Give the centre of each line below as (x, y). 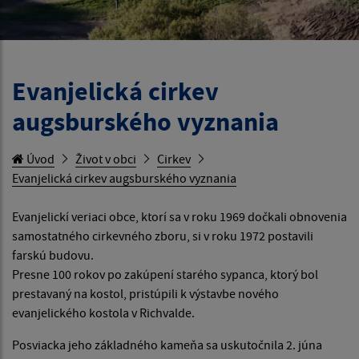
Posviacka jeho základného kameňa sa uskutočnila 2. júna (167, 345)
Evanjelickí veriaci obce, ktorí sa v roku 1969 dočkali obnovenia (179, 217)
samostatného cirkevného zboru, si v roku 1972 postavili (163, 236)
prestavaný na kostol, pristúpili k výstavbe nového (145, 294)
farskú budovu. (53, 255)
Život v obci (106, 159)
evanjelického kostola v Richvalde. (103, 313)
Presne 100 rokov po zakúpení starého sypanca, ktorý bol (165, 274)
